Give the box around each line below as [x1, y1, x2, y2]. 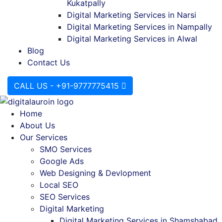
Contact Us [27, 57, 70, 67]
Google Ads [40, 156, 84, 166]
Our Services [20, 132, 67, 143]
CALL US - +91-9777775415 [14, 80, 119, 91]
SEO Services [40, 192, 90, 202]
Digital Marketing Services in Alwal [67, 33, 197, 44]
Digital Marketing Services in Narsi [67, 9, 196, 20]
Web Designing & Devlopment [40, 168, 151, 178]
